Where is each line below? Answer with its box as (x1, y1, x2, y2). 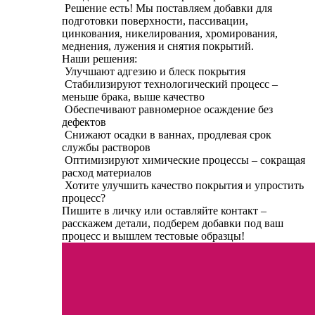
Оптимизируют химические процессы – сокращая (62, 154, 305, 167)
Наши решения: (62, 53, 137, 65)
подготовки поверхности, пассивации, (62, 15, 248, 27)
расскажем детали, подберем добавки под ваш (62, 217, 283, 230)
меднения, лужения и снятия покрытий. (62, 40, 254, 53)
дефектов (62, 116, 106, 129)
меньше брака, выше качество (62, 91, 205, 103)
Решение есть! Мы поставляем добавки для (62, 2, 272, 15)
